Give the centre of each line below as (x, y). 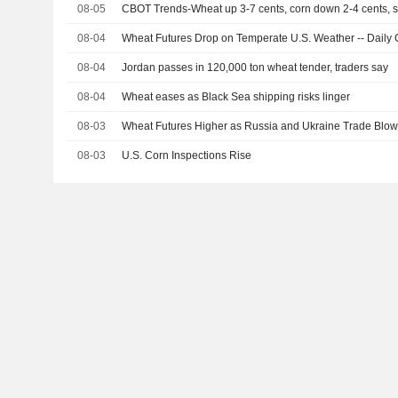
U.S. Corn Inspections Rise (187, 155)
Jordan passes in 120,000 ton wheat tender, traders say (255, 68)
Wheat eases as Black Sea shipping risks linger (236, 97)
